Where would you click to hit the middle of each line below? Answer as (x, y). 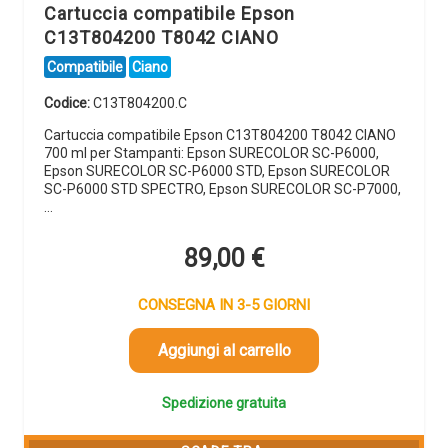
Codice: (68, 102)
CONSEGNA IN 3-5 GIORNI (224, 305)
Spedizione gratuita (224, 403)
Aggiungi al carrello (224, 351)
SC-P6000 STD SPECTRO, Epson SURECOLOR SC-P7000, (222, 188)
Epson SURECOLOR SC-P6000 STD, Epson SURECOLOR (217, 170)
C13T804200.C (140, 102)
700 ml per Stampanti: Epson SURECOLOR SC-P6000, (211, 152)
